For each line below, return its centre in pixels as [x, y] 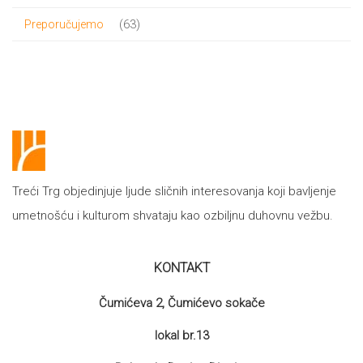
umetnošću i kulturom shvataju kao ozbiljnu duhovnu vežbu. [173, 216]
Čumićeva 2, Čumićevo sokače [181, 303]
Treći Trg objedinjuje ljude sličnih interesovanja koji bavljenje [174, 192]
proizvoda [162, 48]
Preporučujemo [64, 25]
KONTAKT [181, 268]
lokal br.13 [181, 336]
